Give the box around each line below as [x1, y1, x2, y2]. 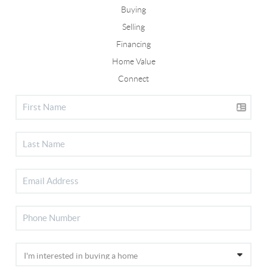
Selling [122, 21, 145, 32]
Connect [118, 73, 149, 83]
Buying [121, 4, 146, 14]
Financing [116, 39, 151, 49]
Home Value [111, 56, 156, 66]
